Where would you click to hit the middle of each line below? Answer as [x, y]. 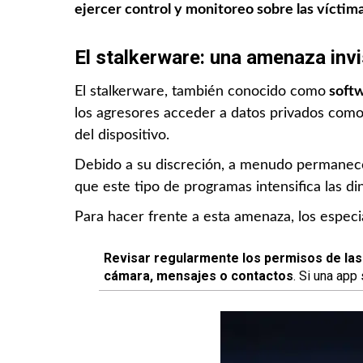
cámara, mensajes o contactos [199, 275]
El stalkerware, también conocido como [200, 91]
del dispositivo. [122, 135]
